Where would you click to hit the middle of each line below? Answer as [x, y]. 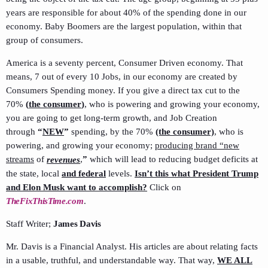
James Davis [77, 223]
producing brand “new [197, 145]
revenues [63, 159]
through [22, 131]
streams [20, 159]
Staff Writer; [30, 223]
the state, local [34, 173]
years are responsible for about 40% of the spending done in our [126, 12]
